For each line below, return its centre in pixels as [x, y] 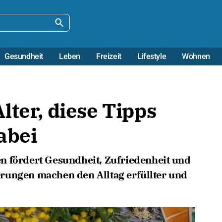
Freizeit [109, 56]
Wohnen [196, 56]
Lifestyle [152, 56]
